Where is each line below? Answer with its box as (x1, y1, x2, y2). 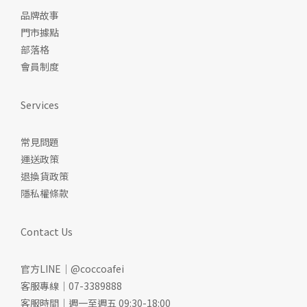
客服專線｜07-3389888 (21, 279, 122, 293)
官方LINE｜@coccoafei (21, 262, 124, 275)
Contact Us (21, 224, 73, 238)
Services (21, 97, 59, 112)
